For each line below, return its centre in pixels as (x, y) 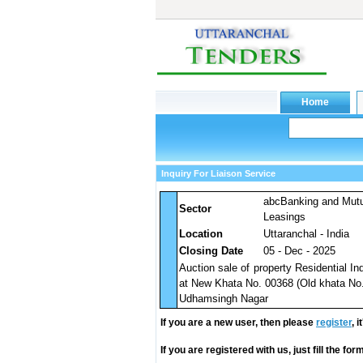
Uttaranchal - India (306, 234)
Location (201, 234)
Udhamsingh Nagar (224, 299)
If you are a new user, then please (238, 322)
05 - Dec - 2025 (299, 251)
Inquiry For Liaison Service (218, 173)
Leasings (284, 217)
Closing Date (211, 251)
